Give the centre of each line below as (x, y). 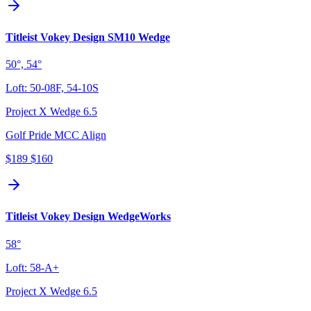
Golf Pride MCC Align (56, 135)
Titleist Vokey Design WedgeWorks (88, 217)
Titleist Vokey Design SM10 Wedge (88, 37)
